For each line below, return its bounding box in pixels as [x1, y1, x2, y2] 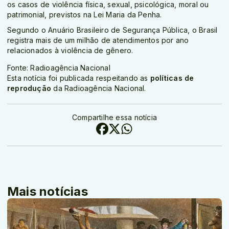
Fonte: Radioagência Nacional [7, 63, 110, 73]
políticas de [150, 74, 194, 83]
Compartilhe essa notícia [72, 113, 157, 122]
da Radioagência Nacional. [51, 84, 146, 93]
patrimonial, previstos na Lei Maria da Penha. [7, 10, 162, 19]
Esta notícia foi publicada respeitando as [7, 74, 150, 83]
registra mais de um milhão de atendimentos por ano [7, 36, 189, 45]
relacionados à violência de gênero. [7, 46, 135, 55]
